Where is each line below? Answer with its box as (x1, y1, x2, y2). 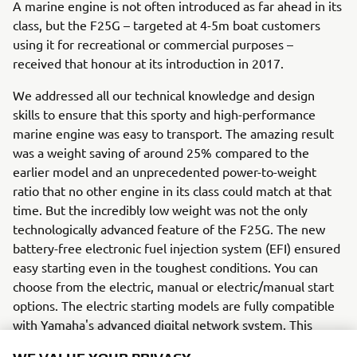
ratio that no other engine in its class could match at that (13, 182, 331, 198)
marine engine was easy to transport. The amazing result (13, 125, 334, 141)
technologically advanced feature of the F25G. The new (13, 221, 325, 237)
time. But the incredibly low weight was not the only (13, 202, 308, 218)
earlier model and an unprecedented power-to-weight (13, 163, 316, 179)
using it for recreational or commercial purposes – (13, 36, 293, 52)
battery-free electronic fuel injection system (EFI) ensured (13, 240, 340, 256)
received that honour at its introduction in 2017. (13, 55, 284, 71)
